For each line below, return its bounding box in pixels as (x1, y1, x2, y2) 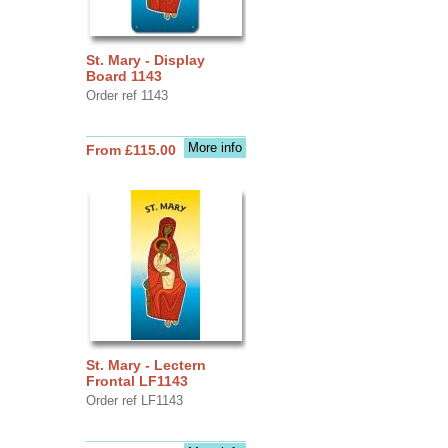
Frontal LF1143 (85, 372, 188, 389)
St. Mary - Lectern (85, 356, 206, 373)
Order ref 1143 (85, 87, 168, 103)
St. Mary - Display (85, 51, 205, 68)
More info (187, 139, 242, 155)
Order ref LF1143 (85, 392, 183, 408)
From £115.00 (85, 141, 176, 158)
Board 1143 (85, 67, 162, 84)
